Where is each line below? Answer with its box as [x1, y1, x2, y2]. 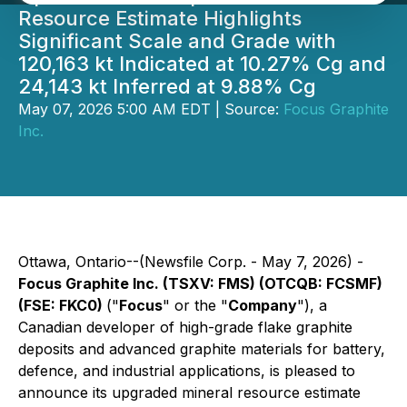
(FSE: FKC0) [18, 296, 106, 314]
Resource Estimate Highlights [18, 6, 302, 30]
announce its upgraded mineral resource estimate [18, 383, 361, 402]
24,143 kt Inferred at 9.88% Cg [18, 74, 316, 98]
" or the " [163, 296, 228, 314]
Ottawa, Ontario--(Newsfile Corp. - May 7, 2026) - [18, 253, 363, 271]
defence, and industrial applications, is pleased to [18, 362, 355, 380]
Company [228, 296, 297, 314]
